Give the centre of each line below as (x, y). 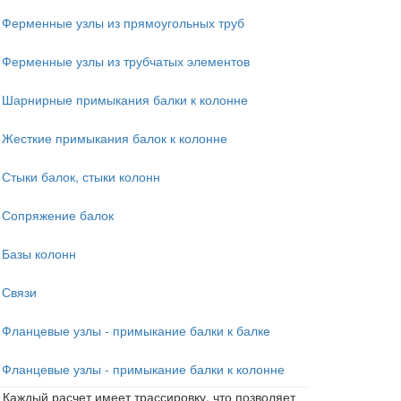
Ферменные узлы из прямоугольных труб (123, 22)
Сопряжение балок (58, 214)
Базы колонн (39, 253)
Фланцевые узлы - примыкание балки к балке (136, 330)
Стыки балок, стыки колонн (81, 176)
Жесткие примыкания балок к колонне (115, 137)
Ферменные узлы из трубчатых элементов (126, 60)
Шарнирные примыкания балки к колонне (125, 99)
